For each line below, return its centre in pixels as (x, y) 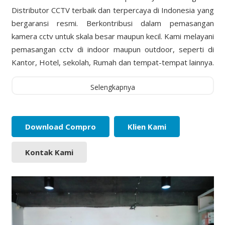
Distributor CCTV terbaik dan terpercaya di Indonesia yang (113, 10)
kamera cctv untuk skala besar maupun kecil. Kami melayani (113, 36)
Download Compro (60, 126)
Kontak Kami (49, 152)
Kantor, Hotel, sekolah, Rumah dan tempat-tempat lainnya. (113, 62)
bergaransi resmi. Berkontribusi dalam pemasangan (113, 23)
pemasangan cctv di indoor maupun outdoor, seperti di (113, 49)
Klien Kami (147, 126)
